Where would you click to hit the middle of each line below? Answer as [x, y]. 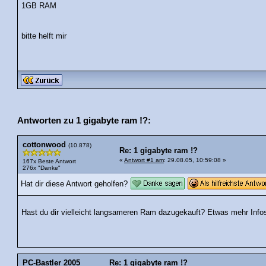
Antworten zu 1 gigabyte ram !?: [84, 120]
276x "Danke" [42, 167]
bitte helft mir [44, 36]
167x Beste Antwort [49, 161]
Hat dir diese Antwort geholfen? [74, 184]
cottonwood [44, 145]
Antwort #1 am [144, 160]
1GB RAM [39, 6]
